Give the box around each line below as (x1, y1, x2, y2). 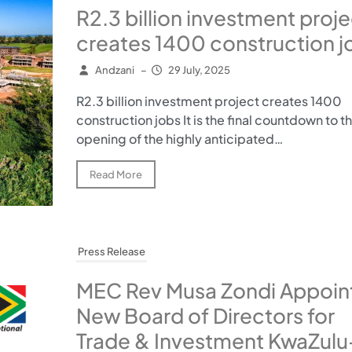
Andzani (94, 64, 134, 77)
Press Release (77, 245, 145, 258)
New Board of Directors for (75, 302, 335, 329)
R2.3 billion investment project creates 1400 (75, 93, 342, 110)
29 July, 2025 (168, 64, 230, 77)
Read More (89, 168, 142, 181)
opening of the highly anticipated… (75, 130, 283, 148)
